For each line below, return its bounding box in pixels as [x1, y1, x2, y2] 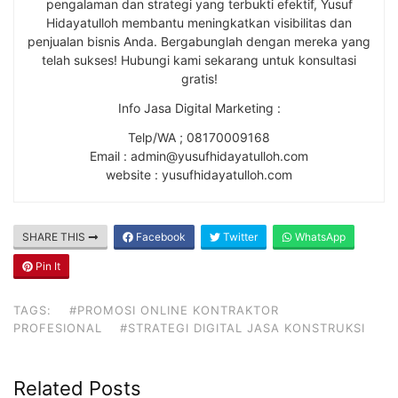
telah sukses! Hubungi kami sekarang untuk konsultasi [42, 52, 356, 68]
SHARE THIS [22, 229, 88, 243]
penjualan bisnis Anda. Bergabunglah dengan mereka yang [28, 33, 370, 49]
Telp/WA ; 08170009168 [128, 129, 270, 145]
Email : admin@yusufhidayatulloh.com [90, 147, 308, 163]
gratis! [180, 70, 218, 86]
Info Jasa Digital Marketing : [117, 99, 281, 115]
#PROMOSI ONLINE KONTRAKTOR [69, 302, 279, 317]
